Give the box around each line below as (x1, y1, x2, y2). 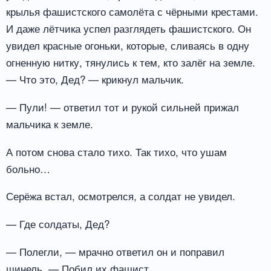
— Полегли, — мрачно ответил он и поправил (6, 244, 224, 260)
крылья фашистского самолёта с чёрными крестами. (6, 3, 258, 19)
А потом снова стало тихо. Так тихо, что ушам (6, 143, 227, 159)
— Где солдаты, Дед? (6, 216, 109, 232)
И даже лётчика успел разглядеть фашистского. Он (6, 20, 251, 36)
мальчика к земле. (6, 116, 93, 131)
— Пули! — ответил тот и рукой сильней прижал (6, 99, 239, 114)
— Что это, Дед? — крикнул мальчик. (6, 71, 184, 87)
